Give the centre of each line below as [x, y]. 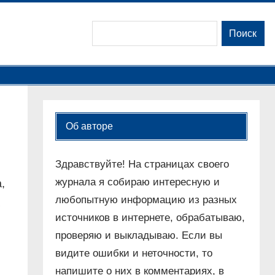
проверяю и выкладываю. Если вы [138, 236]
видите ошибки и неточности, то [134, 254]
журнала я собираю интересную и [137, 182]
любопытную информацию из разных [146, 200]
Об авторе [89, 126]
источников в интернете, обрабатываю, [150, 218]
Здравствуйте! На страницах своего [142, 165]
